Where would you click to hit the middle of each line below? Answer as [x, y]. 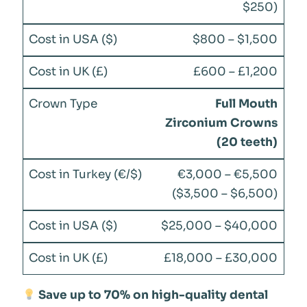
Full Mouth [247, 104]
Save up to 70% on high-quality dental [153, 295]
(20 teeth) [247, 143]
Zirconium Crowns [222, 123]
